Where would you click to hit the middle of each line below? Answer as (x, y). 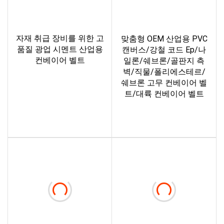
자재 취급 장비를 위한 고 (60, 38)
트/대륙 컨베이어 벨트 (164, 94)
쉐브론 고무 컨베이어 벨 (164, 83)
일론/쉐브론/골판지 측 (164, 61)
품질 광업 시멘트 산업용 (60, 49)
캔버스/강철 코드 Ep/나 (164, 50)
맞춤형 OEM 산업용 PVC (164, 39)
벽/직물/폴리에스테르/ (164, 72)
